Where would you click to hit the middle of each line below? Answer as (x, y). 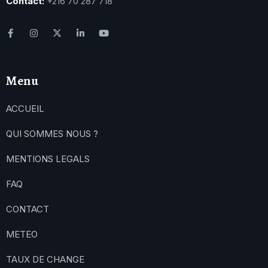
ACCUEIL (25, 108)
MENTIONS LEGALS (48, 159)
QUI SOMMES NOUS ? (52, 133)
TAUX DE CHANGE (45, 259)
